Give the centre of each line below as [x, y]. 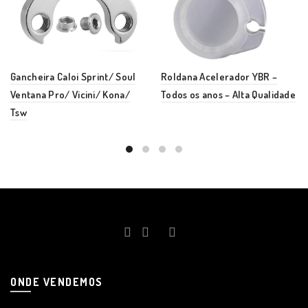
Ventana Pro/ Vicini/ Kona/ [70, 95]
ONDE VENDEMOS [57, 282]
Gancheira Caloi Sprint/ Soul [73, 77]
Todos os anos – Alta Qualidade [229, 95]
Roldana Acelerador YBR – [219, 77]
